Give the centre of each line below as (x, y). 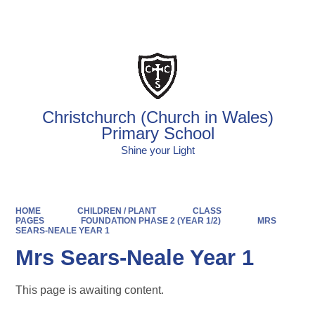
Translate (272, 18)
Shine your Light (157, 150)
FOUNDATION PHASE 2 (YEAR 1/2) (150, 220)
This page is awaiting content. (90, 290)
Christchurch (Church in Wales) (157, 117)
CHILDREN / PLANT (116, 211)
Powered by (198, 18)
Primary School (157, 133)
